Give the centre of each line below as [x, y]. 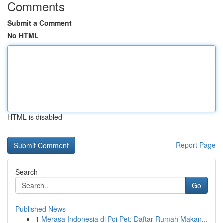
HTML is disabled [35, 117]
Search [27, 172]
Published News [41, 209]
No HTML [23, 35]
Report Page [196, 145]
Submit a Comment [40, 23]
